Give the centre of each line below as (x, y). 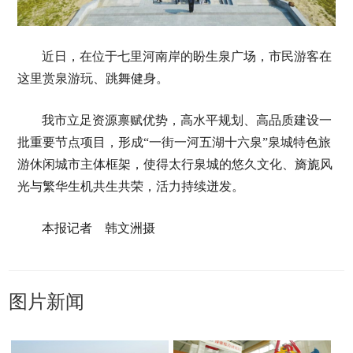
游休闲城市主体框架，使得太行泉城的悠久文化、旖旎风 (175, 165)
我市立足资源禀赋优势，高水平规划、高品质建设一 (186, 121)
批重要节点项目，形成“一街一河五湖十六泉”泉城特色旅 (174, 143)
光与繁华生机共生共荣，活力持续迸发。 (130, 187)
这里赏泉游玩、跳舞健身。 (93, 79)
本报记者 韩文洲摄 (98, 229)
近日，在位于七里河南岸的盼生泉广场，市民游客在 (186, 57)
